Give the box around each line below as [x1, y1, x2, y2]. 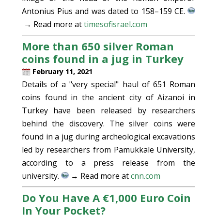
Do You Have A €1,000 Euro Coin [21, 190, 191, 205]
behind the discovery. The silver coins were [21, 118, 196, 129]
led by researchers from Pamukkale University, [21, 144, 196, 155]
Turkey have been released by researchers [21, 105, 196, 116]
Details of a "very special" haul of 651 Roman [21, 79, 196, 90]
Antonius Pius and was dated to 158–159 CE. [21, 6, 188, 16]
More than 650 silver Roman [21, 39, 174, 53]
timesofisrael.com [83, 19, 147, 30]
